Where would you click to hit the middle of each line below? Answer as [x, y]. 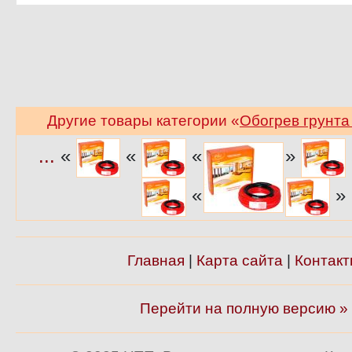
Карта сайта [239, 260]
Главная [156, 260]
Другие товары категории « [143, 121]
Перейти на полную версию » [244, 308]
